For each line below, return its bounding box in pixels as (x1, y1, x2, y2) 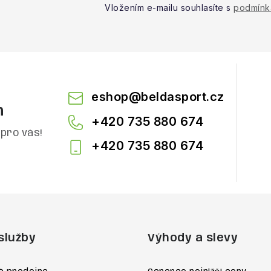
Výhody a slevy (148, 232, 238, 244)
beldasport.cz (141, 90, 224, 104)
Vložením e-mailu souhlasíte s (105, 2, 233, 13)
